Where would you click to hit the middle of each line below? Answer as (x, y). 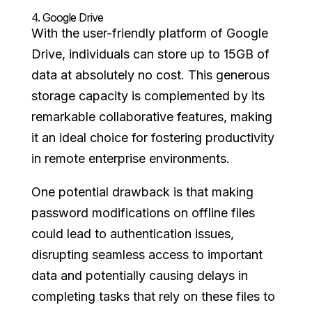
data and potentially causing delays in (139, 275)
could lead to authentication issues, (132, 234)
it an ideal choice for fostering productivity (153, 138)
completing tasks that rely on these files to (153, 296)
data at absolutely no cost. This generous (150, 75)
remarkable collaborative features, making (151, 117)
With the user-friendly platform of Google (149, 33)
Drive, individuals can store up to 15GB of (150, 54)
